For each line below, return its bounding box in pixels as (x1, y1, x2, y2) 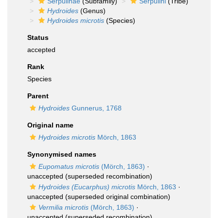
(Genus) (78, 7, 106, 15)
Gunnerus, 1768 (70, 104, 122, 112)
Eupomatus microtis (38, 163, 99, 170)
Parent (27, 92, 49, 100)
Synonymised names (27, 150, 96, 158)
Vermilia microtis (38, 203, 89, 211)
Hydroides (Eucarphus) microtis (38, 183, 135, 191)
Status (27, 34, 49, 41)
